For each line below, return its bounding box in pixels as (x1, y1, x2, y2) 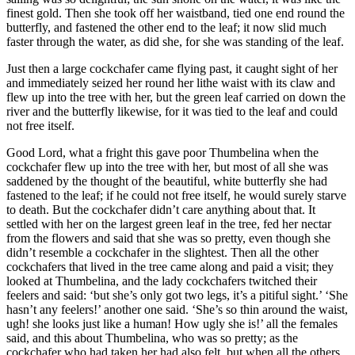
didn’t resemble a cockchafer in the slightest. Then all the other (6, 246, 319, 260)
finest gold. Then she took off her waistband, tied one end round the (6, 6, 345, 21)
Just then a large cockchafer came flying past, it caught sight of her (6, 62, 338, 76)
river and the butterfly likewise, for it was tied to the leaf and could (6, 105, 338, 119)
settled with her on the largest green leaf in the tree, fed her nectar (6, 217, 331, 231)
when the (269, 146, 319, 160)
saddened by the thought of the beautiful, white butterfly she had (6, 174, 327, 189)
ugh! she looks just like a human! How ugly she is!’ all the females (6, 317, 338, 331)
